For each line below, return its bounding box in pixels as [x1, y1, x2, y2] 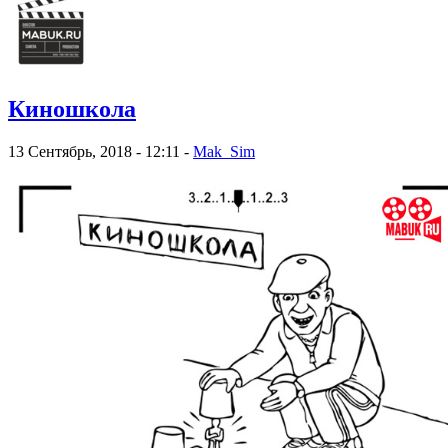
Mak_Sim [193, 143, 255, 161]
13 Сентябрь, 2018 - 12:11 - [8, 143, 193, 161]
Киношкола [8, 96, 136, 123]
